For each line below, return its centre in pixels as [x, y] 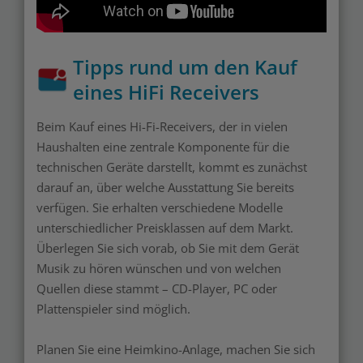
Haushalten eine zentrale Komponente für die [163, 147]
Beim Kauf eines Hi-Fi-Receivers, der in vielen [162, 127]
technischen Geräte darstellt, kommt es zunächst [172, 167]
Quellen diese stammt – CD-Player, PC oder [157, 289]
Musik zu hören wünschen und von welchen [159, 269]
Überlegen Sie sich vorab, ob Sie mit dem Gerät [168, 248]
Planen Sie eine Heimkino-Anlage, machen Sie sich [176, 350]
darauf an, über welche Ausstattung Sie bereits [165, 188]
